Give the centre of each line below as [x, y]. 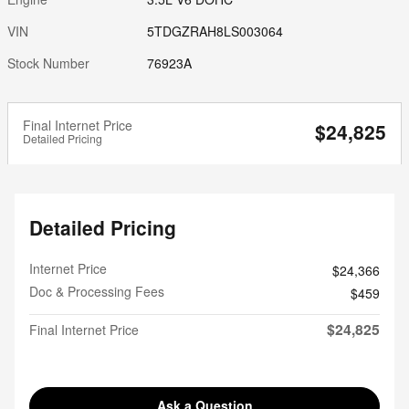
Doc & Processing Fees [97, 291]
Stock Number [48, 63]
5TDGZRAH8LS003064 [215, 31]
